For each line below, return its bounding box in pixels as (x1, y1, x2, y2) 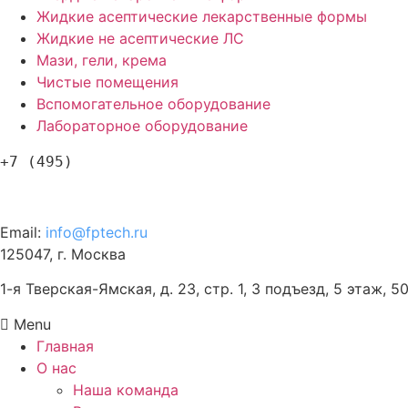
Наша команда (73, 380, 178, 399)
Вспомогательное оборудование (36, 94, 270, 113)
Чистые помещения (36, 72, 178, 91)
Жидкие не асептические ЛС (36, 28, 244, 47)
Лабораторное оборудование (36, 116, 248, 135)
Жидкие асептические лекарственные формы (36, 6, 367, 25)
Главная (36, 336, 94, 355)
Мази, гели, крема (36, 50, 167, 69)
